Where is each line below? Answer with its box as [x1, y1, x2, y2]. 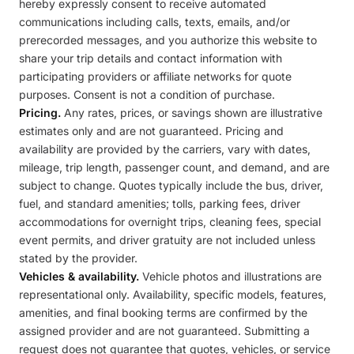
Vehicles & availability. [19, 269, 139, 283]
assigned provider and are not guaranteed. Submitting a [19, 324, 310, 337]
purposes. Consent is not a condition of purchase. [19, 88, 275, 101]
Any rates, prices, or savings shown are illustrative [61, 106, 322, 119]
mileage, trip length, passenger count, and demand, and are [19, 160, 330, 174]
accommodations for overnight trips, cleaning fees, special [19, 215, 321, 228]
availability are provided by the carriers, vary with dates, [19, 142, 311, 156]
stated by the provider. [19, 251, 137, 265]
